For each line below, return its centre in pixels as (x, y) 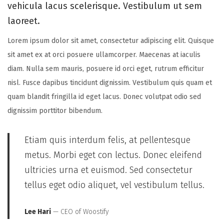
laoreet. (24, 21)
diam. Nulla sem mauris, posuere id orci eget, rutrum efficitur (106, 69)
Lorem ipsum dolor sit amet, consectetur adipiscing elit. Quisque (111, 41)
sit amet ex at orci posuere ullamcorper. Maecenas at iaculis (104, 55)
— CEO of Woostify (80, 211)
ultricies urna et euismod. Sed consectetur (108, 170)
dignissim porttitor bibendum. (55, 111)
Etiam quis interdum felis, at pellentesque (107, 140)
